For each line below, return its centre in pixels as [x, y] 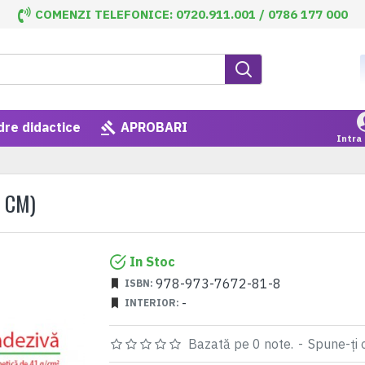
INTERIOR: [152, 303]
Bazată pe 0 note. [241, 344]
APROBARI [154, 127]
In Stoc [152, 262]
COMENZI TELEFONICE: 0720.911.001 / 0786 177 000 [191, 14]
